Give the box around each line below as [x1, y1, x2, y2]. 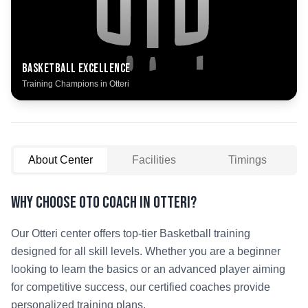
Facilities [132, 154, 176, 166]
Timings [228, 154, 267, 166]
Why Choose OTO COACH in [11, 192, 153, 212]
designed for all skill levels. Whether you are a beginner [11, 245, 280, 257]
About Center [28, 154, 93, 166]
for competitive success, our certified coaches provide [11, 281, 270, 293]
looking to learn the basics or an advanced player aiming [11, 263, 285, 275]
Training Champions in [22, 79, 109, 89]
